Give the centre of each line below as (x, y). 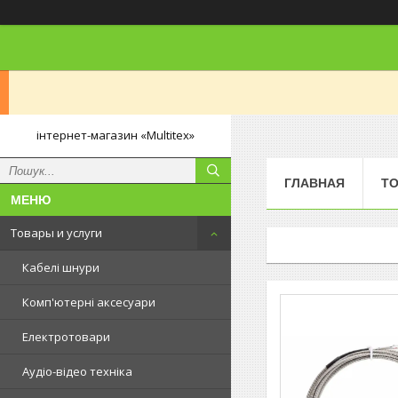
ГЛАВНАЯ (314, 183)
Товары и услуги (56, 233)
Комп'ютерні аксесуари (89, 302)
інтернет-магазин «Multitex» (115, 135)
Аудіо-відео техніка (77, 371)
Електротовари (66, 337)
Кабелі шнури (61, 267)
